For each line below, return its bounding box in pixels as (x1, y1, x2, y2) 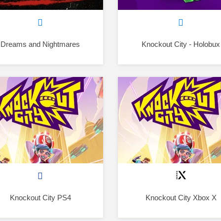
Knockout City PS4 (9, 193, 71, 202)
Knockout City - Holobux (142, 40, 220, 48)
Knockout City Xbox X (145, 193, 217, 202)
